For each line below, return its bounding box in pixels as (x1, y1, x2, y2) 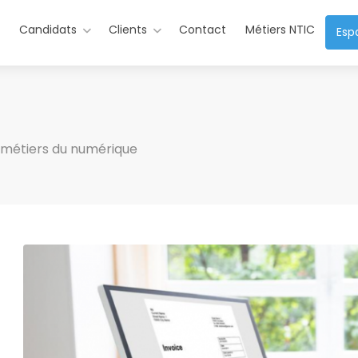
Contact (179, 22, 227, 38)
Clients (109, 22, 148, 38)
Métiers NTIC (245, 22, 316, 38)
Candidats (19, 22, 78, 38)
